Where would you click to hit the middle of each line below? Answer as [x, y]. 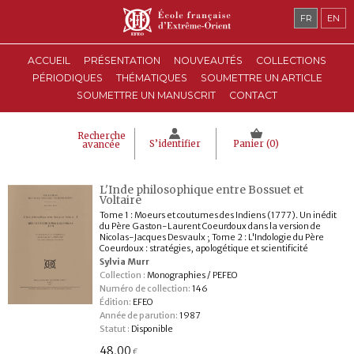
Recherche [101, 136]
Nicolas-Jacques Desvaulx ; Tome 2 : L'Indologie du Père [211, 237]
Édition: [115, 302]
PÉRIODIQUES [67, 78]
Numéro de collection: [145, 288]
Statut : [114, 329]
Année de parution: [138, 315]
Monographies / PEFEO [191, 275]
